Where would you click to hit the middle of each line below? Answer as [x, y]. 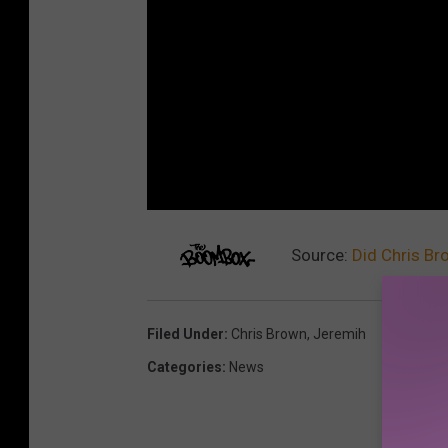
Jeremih [339, 333]
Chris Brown [269, 333]
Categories [184, 366]
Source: [319, 254]
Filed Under [185, 333]
